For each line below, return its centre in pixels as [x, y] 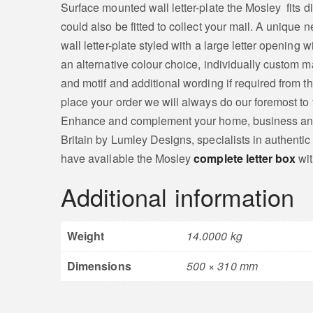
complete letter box [245, 158]
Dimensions [99, 265]
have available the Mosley [128, 158]
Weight [86, 235]
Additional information [178, 196]
